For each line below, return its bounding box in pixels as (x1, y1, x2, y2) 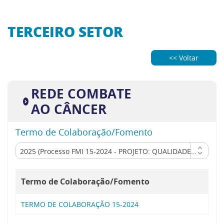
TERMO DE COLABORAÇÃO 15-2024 (21, 199, 138, 209)
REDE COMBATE (30, 84, 131, 102)
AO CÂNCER (30, 99, 106, 118)
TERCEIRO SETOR (7, 21, 123, 41)
